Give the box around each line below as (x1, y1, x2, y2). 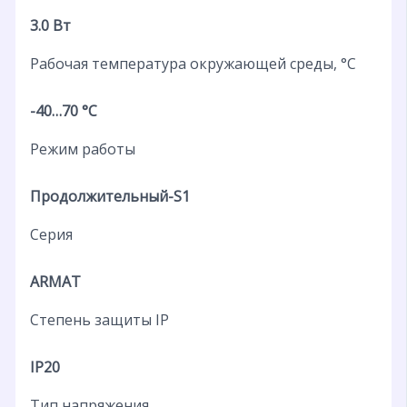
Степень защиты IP (29, 309, 169, 330)
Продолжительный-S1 (29, 185, 190, 206)
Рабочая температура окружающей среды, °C (29, 53, 356, 74)
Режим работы (29, 138, 135, 159)
